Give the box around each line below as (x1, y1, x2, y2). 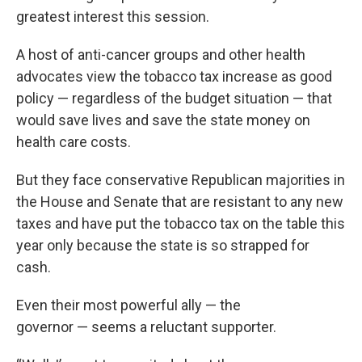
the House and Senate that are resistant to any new (16, 193, 343, 210)
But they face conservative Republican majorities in (16, 171, 345, 188)
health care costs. (16, 133, 131, 150)
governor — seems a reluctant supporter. (16, 318, 280, 335)
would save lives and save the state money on (16, 112, 310, 128)
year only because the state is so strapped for (16, 237, 309, 254)
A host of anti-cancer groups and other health (16, 46, 305, 63)
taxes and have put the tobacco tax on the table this (16, 215, 345, 232)
